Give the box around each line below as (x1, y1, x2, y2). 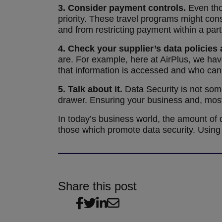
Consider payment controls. (68, 3, 188, 13)
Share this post (58, 179, 137, 193)
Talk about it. (68, 84, 122, 94)
